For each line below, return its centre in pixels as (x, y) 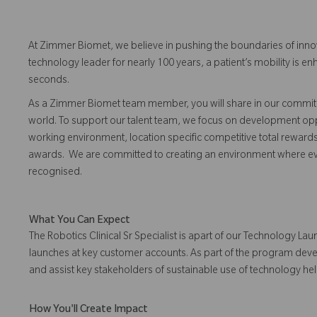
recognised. (55, 174)
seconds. (51, 82)
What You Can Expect (80, 222)
